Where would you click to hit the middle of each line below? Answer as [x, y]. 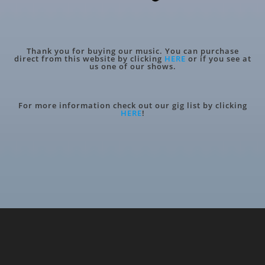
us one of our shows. [132, 67]
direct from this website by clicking [89, 59]
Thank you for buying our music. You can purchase [132, 51]
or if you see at [219, 59]
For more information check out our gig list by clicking [132, 106]
